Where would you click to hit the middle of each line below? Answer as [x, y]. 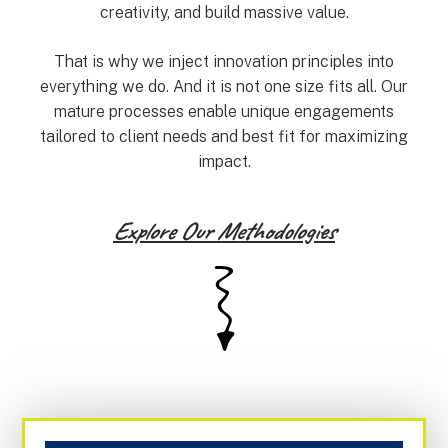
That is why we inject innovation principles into [224, 61]
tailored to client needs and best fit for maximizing [224, 136]
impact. [224, 161]
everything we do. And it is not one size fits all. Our [224, 86]
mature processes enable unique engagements [224, 111]
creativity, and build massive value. [224, 12]
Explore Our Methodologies [224, 230]
